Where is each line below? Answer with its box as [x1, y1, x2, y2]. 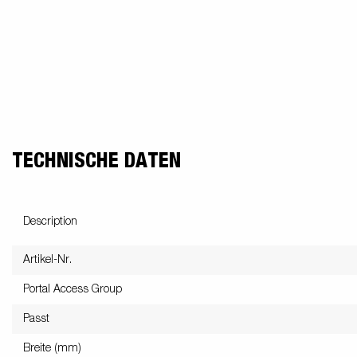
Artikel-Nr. [23, 253, 72, 265]
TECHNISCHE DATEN [12, 150, 181, 171]
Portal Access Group [23, 283, 122, 295]
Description [23, 215, 77, 227]
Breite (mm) [23, 342, 81, 354]
